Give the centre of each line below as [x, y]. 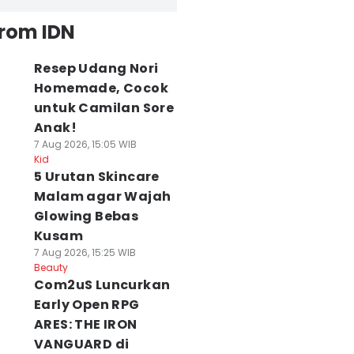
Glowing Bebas [86, 216]
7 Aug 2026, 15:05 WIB [85, 144]
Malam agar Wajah [102, 196]
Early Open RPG [87, 305]
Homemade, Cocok [101, 88]
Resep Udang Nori [96, 68]
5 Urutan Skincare [96, 177]
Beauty [51, 267]
